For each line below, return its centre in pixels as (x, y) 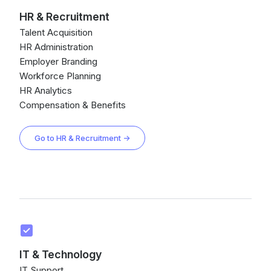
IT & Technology (60, 254)
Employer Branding (58, 61)
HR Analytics (46, 90)
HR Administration (56, 47)
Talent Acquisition (56, 32)
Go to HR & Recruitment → (82, 138)
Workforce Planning (60, 76)
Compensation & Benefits (73, 105)
